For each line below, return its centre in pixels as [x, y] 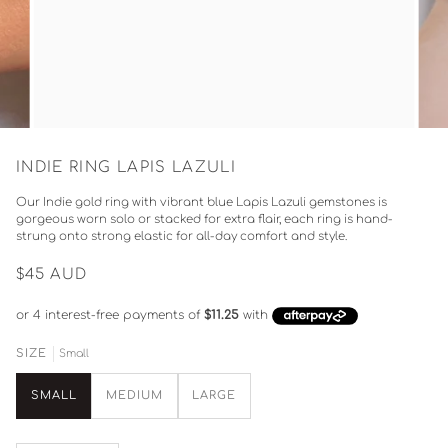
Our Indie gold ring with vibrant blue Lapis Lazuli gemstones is [201, 202]
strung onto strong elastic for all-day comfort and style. [181, 236]
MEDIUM [134, 396]
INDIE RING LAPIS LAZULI [126, 167]
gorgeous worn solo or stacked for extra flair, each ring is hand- [204, 219]
